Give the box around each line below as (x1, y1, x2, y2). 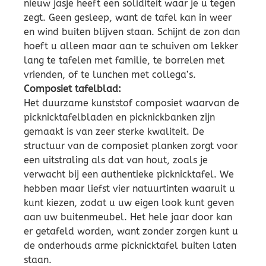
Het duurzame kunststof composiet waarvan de (24, 97, 239, 109)
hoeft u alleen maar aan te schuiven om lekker (24, 40, 238, 52)
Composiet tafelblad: (24, 83, 121, 95)
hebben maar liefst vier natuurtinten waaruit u (24, 183, 235, 195)
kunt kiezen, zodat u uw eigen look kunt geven (24, 197, 234, 209)
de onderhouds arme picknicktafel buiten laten (24, 240, 236, 252)
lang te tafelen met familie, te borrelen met (24, 55, 224, 66)
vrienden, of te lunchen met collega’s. (24, 69, 196, 81)
